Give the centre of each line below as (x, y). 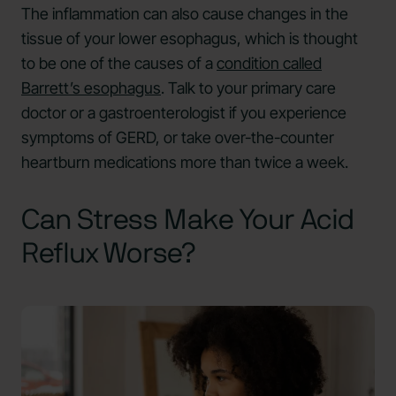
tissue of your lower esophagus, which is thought (190, 39)
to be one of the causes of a (119, 64)
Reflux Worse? (108, 254)
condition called (269, 64)
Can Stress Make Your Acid (188, 221)
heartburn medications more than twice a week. (185, 163)
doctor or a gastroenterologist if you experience (184, 113)
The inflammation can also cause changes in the (185, 14)
